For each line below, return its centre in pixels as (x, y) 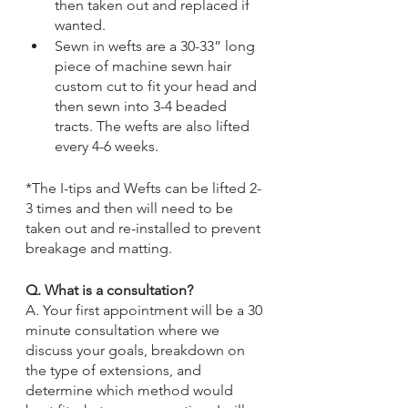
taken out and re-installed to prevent (145, 228)
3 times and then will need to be (131, 208)
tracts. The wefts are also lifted (154, 126)
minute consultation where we (124, 330)
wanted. (82, 25)
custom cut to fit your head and (158, 86)
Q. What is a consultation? (109, 290)
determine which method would (131, 390)
